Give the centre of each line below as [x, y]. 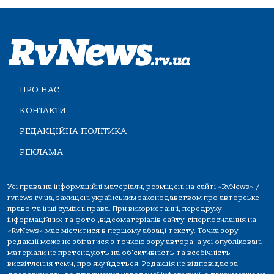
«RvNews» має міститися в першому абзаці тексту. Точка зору [123, 231]
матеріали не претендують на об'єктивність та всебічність [119, 253]
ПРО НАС [39, 90]
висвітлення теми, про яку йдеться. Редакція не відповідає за [123, 264]
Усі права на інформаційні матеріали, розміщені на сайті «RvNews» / [133, 187]
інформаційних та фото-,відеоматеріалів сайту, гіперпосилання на [132, 220]
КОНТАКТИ [43, 111]
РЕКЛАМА [41, 152]
